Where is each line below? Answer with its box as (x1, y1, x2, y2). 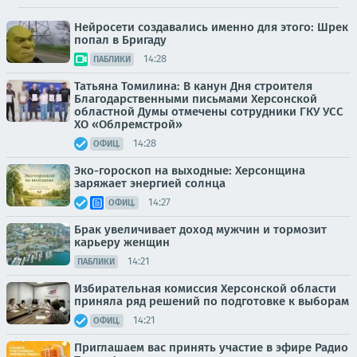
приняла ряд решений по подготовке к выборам (74, 293, 349, 308)
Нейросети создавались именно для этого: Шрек (74, 19, 348, 34)
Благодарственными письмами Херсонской (74, 91, 317, 106)
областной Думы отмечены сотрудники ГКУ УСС (74, 104, 343, 119)
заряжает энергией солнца (74, 175, 226, 190)
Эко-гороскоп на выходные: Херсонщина (74, 163, 305, 178)
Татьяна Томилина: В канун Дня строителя (74, 78, 312, 93)
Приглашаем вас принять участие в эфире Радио (74, 339, 348, 355)
